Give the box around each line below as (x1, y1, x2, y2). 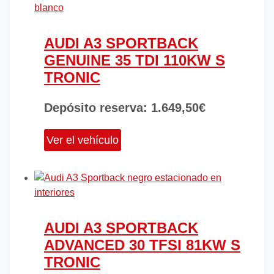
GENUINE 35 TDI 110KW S (44, 52, 225, 69)
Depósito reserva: (44, 101, 147, 115)
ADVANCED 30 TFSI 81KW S (44, 237, 240, 254)
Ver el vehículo (46, 134, 119, 147)
